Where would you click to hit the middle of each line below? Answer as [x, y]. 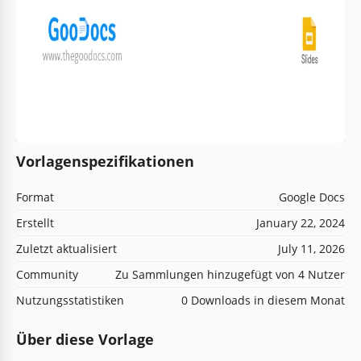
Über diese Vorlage [85, 339]
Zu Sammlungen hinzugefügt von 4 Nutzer [230, 274]
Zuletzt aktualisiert [66, 248]
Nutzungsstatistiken [70, 300]
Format [35, 197]
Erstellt [35, 222]
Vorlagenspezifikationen [105, 161]
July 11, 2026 [311, 248]
